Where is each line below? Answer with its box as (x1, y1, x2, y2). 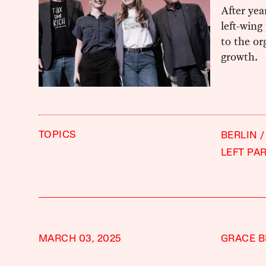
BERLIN (220, 131, 258, 141)
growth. (220, 48, 258, 65)
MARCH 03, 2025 (38, 234, 122, 245)
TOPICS (38, 130, 77, 141)
